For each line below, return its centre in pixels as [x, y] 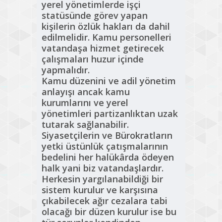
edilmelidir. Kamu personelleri [107, 37]
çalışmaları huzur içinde [93, 59]
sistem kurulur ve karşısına [100, 190]
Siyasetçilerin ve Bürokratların [107, 136]
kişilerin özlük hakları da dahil [106, 27]
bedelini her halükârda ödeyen [108, 157]
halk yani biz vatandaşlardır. [103, 168]
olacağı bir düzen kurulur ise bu [109, 212]
